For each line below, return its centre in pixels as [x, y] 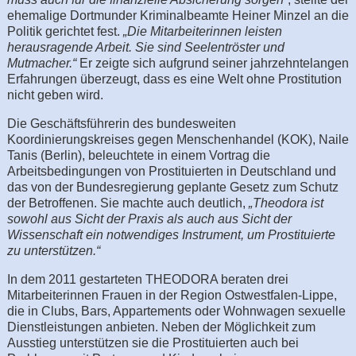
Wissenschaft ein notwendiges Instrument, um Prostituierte [171, 234]
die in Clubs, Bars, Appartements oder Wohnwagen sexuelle [176, 311]
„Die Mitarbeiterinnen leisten [202, 31]
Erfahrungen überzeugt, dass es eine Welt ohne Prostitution [174, 79]
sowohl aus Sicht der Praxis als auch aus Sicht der [149, 219]
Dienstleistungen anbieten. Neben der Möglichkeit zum [161, 327]
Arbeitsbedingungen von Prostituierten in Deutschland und [171, 171]
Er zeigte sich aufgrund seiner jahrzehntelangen [212, 63]
